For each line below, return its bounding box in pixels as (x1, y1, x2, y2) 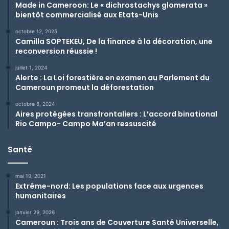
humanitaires (15, 191, 66, 201)
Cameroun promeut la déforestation (15, 82, 154, 93)
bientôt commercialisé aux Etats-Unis (15, 10, 158, 20)
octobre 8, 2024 (15, 101, 55, 107)
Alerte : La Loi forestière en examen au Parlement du (15, 73, 210, 83)
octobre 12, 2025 (15, 28, 57, 35)
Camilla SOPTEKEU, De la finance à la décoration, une (15, 36, 213, 47)
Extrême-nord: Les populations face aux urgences (15, 181, 203, 192)
